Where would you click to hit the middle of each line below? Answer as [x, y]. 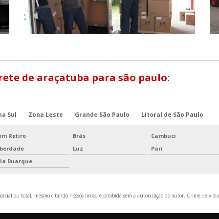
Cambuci [164, 136]
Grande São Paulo [102, 115]
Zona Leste [46, 115]
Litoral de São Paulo [172, 115]
